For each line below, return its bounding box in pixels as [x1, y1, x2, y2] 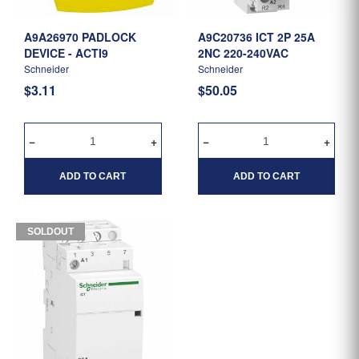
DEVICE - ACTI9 [24, 45, 108, 61]
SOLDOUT [27, 226, 74, 237]
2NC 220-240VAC [197, 45, 288, 61]
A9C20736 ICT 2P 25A [197, 29, 256, 45]
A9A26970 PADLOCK [24, 29, 82, 45]
